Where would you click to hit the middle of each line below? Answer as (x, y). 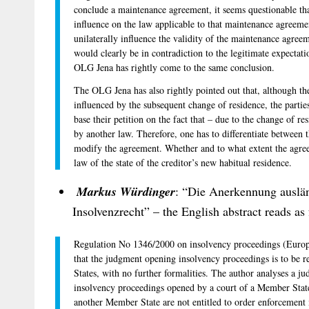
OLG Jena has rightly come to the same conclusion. (174, 67)
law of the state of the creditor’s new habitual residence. (183, 162)
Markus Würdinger (126, 191)
